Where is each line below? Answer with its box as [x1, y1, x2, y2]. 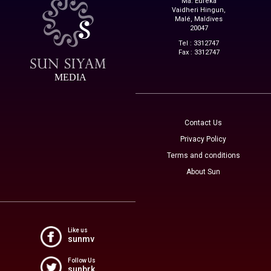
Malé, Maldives [175, 15, 223, 23]
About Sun [186, 167, 220, 176]
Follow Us [67, 256, 96, 264]
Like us [67, 226, 88, 233]
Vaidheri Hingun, [172, 5, 226, 14]
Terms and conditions [166, 151, 240, 160]
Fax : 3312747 [178, 48, 220, 56]
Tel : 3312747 [178, 39, 219, 47]
